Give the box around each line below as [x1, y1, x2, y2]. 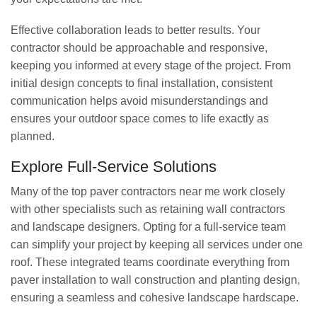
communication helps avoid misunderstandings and [11, 94, 268, 107]
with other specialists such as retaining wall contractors [11, 203, 285, 216]
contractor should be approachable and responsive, [11, 41, 267, 54]
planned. [11, 129, 54, 142]
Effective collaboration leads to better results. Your [11, 23, 260, 36]
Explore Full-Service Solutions [11, 158, 217, 176]
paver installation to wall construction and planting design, [11, 274, 300, 287]
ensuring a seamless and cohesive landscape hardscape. [11, 292, 299, 304]
